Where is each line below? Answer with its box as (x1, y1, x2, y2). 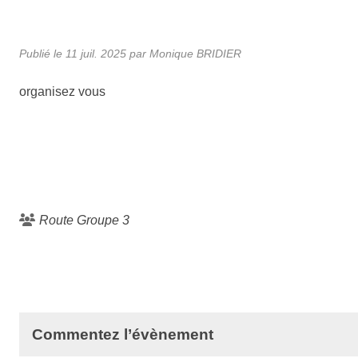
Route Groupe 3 (39, 213, 129, 227)
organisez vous (19, 84, 105, 98)
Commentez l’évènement (32, 325, 213, 343)
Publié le (19, 46, 66, 60)
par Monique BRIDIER (126, 46, 241, 60)
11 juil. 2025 (66, 46, 126, 60)
